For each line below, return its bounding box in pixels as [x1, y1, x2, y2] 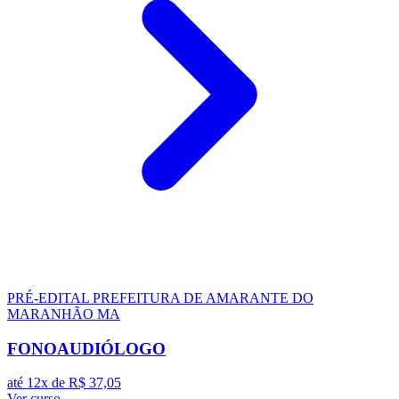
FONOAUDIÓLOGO [7, 338, 166, 358]
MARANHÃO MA [7, 305, 120, 322]
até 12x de [7, 375, 69, 391]
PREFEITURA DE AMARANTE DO [93, 289, 313, 305]
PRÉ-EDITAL [7, 289, 93, 305]
